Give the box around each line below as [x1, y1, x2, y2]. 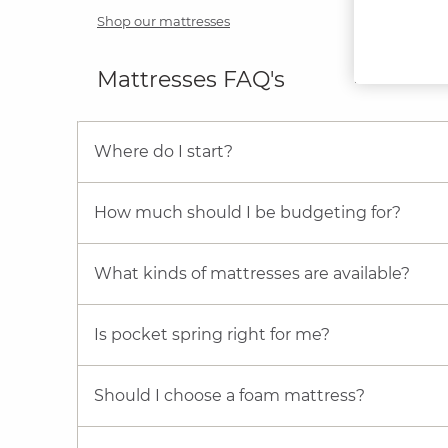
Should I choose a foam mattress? [94, 386, 365, 405]
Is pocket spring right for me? [94, 325, 330, 344]
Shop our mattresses [97, 13, 230, 29]
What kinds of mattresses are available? [94, 264, 410, 283]
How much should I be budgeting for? [94, 203, 401, 222]
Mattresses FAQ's [97, 66, 285, 93]
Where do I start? [94, 142, 233, 161]
